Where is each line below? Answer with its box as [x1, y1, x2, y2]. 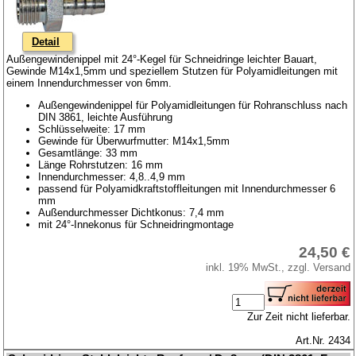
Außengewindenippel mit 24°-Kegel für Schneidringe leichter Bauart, [6, 52, 318, 65]
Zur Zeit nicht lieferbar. [247, 310, 351, 323]
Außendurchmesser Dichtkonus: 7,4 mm [38, 206, 225, 219]
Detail [32, 35, 60, 48]
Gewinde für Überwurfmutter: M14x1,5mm [38, 134, 230, 147]
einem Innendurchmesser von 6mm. [6, 76, 172, 89]
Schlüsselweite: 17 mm [38, 122, 146, 135]
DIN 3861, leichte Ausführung [38, 110, 173, 123]
